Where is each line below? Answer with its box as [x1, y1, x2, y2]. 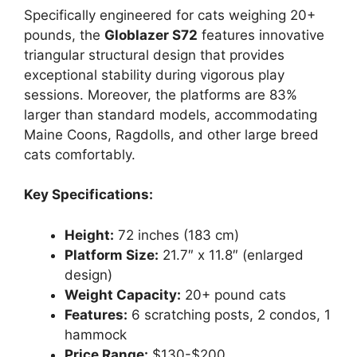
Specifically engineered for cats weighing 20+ [24, 6, 316, 23]
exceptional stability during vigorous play [24, 66, 284, 83]
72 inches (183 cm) [114, 226, 239, 243]
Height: [65, 226, 114, 243]
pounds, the [24, 26, 104, 43]
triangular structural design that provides [24, 46, 284, 63]
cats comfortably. [24, 146, 135, 163]
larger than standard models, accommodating [24, 106, 317, 123]
